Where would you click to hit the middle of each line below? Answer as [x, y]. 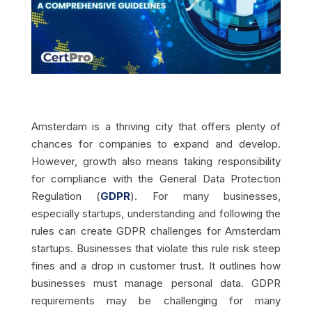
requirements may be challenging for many [156, 301]
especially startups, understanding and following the [156, 214]
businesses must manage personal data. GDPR [156, 283]
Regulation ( [66, 196]
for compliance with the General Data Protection [156, 179]
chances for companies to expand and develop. [156, 144]
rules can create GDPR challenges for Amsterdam [156, 231]
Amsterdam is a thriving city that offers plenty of [156, 127]
